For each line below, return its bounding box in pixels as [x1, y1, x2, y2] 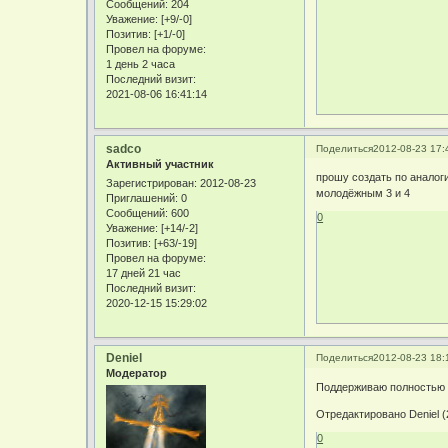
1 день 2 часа [106, 57, 176, 70]
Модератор [106, 367, 168, 379]
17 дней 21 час [106, 267, 182, 280]
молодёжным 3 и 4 [316, 187, 411, 200]
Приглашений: [106, 192, 179, 205]
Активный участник [106, 157, 215, 170]
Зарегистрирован [106, 177, 195, 190]
